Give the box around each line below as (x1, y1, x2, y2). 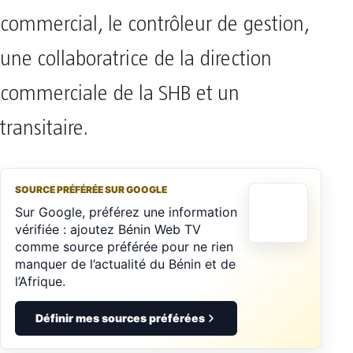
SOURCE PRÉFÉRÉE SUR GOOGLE (15, 184, 167, 196)
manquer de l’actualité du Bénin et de (15, 256, 236, 273)
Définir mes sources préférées (35, 311, 205, 325)
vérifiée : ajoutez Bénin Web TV (15, 221, 201, 238)
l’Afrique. (15, 273, 65, 290)
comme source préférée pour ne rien (15, 239, 233, 255)
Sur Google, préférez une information (15, 204, 237, 221)
